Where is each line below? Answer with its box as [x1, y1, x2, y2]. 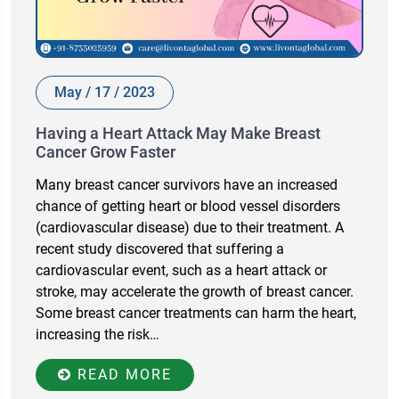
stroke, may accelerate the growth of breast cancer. [36, 282, 354, 300]
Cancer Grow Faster [36, 142, 175, 161]
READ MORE [72, 365, 172, 383]
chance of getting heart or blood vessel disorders [36, 197, 340, 215]
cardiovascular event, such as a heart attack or [36, 261, 327, 279]
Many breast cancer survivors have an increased [36, 175, 338, 193]
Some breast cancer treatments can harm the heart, [36, 304, 356, 322]
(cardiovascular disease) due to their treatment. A [36, 218, 344, 236]
